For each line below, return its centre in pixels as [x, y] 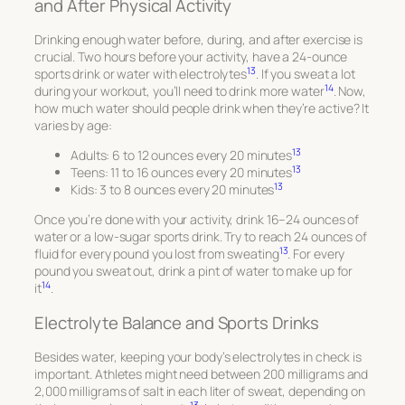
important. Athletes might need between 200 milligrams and [202, 374]
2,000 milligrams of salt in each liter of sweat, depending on [200, 391]
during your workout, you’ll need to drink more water [179, 91]
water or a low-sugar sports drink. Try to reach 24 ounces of [201, 237]
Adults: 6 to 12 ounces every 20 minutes [182, 155]
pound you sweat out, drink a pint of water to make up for [194, 271]
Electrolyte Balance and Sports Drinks [177, 322]
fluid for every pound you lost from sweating [157, 254]
